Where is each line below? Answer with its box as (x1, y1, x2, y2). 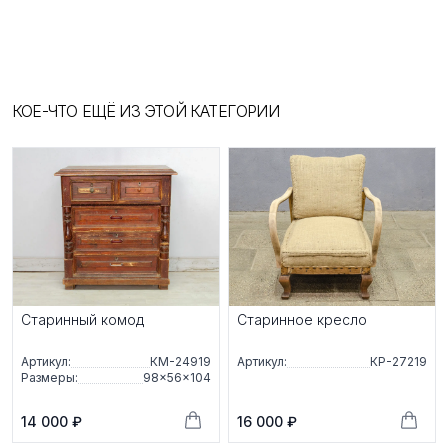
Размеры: (21, 370, 78, 386)
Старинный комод (21, 311, 144, 329)
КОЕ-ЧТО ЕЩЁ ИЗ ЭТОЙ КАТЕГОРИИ (12, 100, 279, 121)
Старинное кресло (237, 311, 367, 329)
